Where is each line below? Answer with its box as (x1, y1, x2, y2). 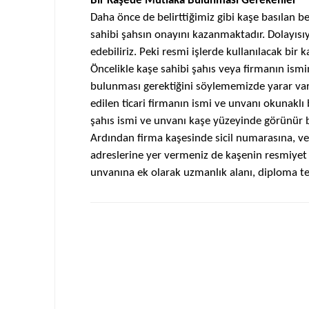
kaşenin (225, 150, 265, 161)
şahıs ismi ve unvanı (90, 115, 189, 127)
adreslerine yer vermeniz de (90, 150, 226, 161)
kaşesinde (165, 132, 212, 144)
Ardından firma (90, 132, 166, 144)
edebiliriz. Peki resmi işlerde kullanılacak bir (90, 46, 301, 58)
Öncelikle (90, 63, 137, 75)
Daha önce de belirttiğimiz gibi (90, 12, 237, 23)
